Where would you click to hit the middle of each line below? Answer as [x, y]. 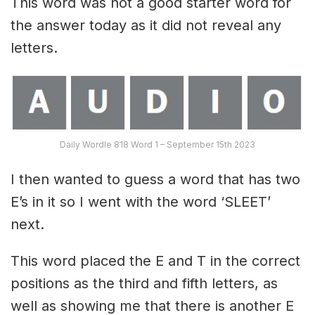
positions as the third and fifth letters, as [144, 283]
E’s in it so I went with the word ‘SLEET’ [141, 201]
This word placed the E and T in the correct [155, 261]
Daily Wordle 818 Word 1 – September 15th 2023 [157, 144]
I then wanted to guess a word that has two [155, 179]
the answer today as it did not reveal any [146, 25]
